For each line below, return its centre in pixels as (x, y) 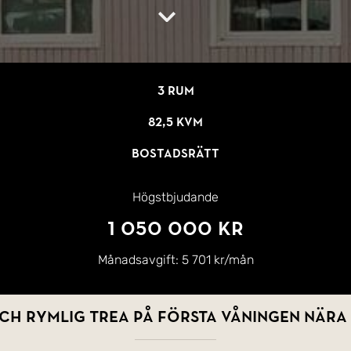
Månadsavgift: (138, 260)
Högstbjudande (175, 197)
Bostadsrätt (175, 154)
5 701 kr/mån (217, 260)
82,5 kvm (175, 122)
